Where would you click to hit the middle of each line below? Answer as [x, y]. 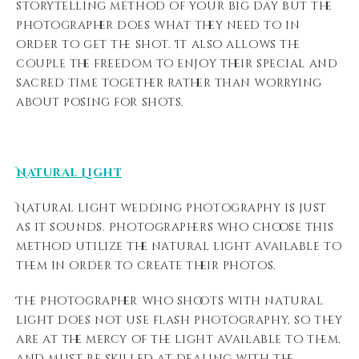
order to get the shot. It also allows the [158, 44]
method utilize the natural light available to [179, 246]
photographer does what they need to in [158, 25]
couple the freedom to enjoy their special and [177, 64]
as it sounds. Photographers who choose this [175, 227]
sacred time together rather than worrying [169, 83]
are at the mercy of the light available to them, [179, 339]
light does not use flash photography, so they [179, 320]
